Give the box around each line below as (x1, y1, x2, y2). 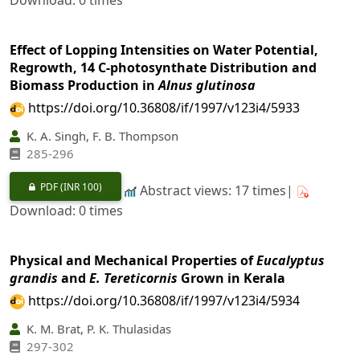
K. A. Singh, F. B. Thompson (23, 128, 178, 145)
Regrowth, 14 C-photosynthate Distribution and (10, 59, 317, 77)
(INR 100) (60, 179, 102, 194)
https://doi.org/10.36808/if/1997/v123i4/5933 (28, 99, 300, 117)
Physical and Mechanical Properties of (10, 251, 256, 269)
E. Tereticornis (89, 268, 178, 287)
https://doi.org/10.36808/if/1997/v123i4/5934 (28, 291, 300, 309)
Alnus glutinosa (158, 76, 256, 95)
